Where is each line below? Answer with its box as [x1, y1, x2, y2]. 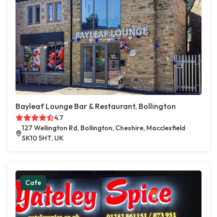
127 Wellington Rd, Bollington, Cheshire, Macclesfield [22, 124, 186, 133]
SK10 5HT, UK [22, 134, 64, 143]
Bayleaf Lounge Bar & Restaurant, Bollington [15, 101, 176, 111]
